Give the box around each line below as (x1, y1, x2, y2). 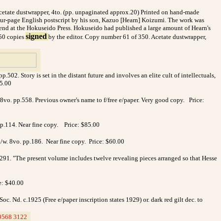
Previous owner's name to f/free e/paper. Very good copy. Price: (35, 96, 204, 104)
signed (26, 32, 47, 40)
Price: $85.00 (64, 120, 100, 128)
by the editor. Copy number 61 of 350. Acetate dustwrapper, (48, 33, 206, 40)
